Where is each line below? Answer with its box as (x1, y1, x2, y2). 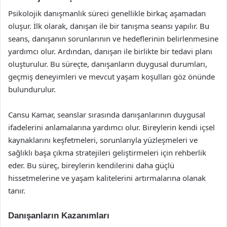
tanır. (8, 185, 25, 196)
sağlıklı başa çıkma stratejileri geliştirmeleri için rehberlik (8, 147, 206, 158)
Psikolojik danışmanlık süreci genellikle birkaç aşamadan (8, 8, 206, 18)
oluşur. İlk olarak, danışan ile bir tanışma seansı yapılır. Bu (8, 21, 209, 31)
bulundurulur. (8, 84, 56, 94)
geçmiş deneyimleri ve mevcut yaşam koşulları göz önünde (8, 71, 215, 82)
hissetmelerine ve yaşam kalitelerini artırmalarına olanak (8, 173, 206, 183)
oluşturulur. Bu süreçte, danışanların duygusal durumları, (8, 59, 207, 69)
